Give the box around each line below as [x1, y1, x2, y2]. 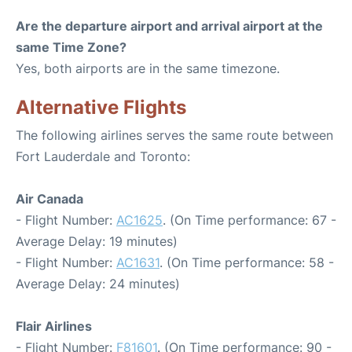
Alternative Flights [16, 96, 186, 119]
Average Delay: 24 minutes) [16, 276, 180, 291]
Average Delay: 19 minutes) [16, 233, 178, 249]
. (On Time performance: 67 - [163, 212, 336, 228]
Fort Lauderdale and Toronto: [16, 148, 190, 164]
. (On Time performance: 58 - [159, 255, 334, 270]
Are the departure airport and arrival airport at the [16, 18, 323, 34]
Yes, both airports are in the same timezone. [16, 60, 280, 76]
